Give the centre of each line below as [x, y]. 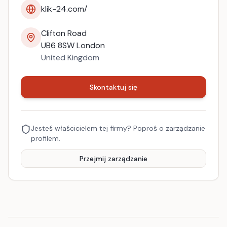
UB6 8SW [58, 45]
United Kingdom [70, 58]
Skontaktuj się [113, 87]
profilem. [46, 138]
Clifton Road [64, 33]
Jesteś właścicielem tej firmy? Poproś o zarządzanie [118, 128]
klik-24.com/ [64, 9]
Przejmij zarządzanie [113, 159]
